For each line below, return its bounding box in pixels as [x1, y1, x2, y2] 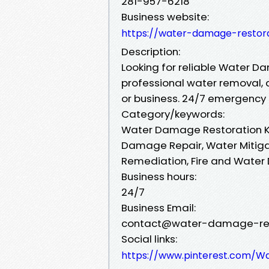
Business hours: [121, 169, 196, 184]
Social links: [121, 231, 177, 246]
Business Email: [121, 200, 196, 215]
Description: [121, 44, 180, 59]
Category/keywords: [121, 106, 225, 121]
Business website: [121, 9, 209, 24]
